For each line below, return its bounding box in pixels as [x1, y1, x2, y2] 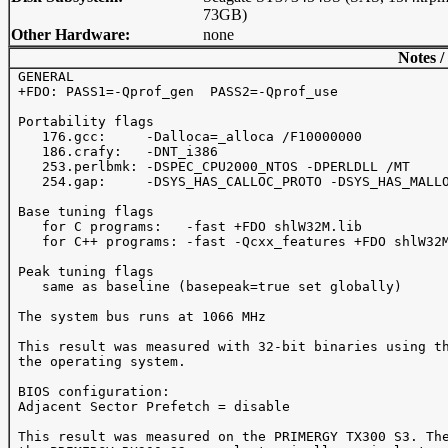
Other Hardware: [11, 26, 130, 43]
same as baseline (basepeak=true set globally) [10, 279, 402, 294]
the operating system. [10, 354, 186, 369]
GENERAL [10, 69, 74, 84]
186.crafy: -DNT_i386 [10, 144, 218, 159]
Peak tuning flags [10, 264, 154, 279]
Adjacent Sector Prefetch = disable [10, 399, 290, 414]
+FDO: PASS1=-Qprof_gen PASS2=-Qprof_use [10, 84, 338, 99]
